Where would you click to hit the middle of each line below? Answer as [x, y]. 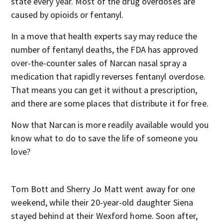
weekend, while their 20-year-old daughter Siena [102, 202]
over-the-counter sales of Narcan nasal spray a [99, 63]
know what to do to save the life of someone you [105, 138]
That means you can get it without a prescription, [104, 90]
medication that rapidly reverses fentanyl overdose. [109, 76]
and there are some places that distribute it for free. [110, 103]
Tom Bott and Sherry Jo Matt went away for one [103, 189]
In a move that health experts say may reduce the [104, 36]
